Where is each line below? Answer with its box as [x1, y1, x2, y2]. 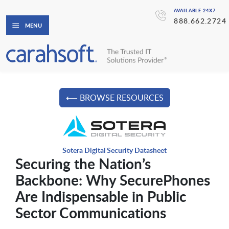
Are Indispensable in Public [15, 186, 187, 207]
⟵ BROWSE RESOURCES [65, 92, 164, 104]
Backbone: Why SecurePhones [15, 169, 210, 190]
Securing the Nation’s [15, 153, 151, 174]
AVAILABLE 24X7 [174, 7, 216, 14]
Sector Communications [15, 202, 166, 223]
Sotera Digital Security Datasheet [62, 145, 167, 155]
